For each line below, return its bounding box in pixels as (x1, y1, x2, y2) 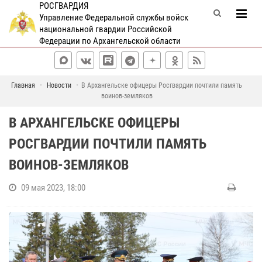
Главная (11, 81, 35, 89)
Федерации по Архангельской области (39, 36, 181, 46)
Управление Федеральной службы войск (39, 12, 188, 23)
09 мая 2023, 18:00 (21, 182, 85, 193)
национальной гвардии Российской (39, 24, 172, 35)
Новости (47, 81, 71, 89)
